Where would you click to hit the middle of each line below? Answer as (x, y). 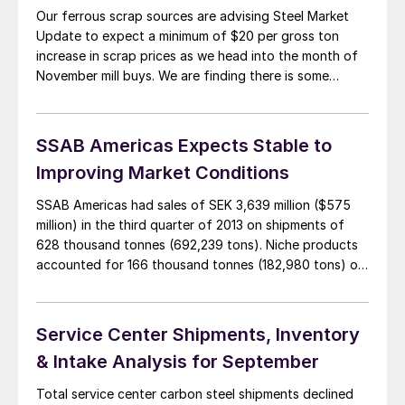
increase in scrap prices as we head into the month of (197, 56)
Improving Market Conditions (163, 173)
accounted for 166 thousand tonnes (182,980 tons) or (199, 265)
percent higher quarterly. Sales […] (141, 325)
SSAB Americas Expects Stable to (184, 146)
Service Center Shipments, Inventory (198, 335)
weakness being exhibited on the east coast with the (195, 96)
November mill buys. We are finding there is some (183, 76)
